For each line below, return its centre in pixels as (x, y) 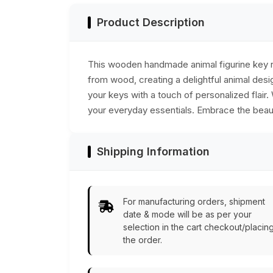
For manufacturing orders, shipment (194, 202)
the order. (143, 240)
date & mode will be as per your (187, 214)
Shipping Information (153, 152)
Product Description (151, 23)
